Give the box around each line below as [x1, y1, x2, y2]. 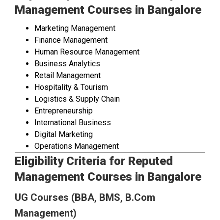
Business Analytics [34, 59, 100, 69]
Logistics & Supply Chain [34, 94, 120, 104]
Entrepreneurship [34, 106, 93, 116]
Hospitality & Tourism [34, 82, 108, 92]
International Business [34, 118, 111, 128]
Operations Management [34, 141, 119, 151]
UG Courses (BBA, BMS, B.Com [15, 192, 155, 204]
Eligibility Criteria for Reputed [15, 154, 173, 168]
